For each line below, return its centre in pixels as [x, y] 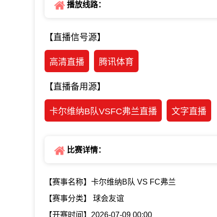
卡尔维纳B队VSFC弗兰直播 [103, 111]
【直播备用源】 [75, 86]
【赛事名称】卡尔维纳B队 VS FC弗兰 [110, 182]
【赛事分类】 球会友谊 [84, 198]
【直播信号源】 [75, 37]
